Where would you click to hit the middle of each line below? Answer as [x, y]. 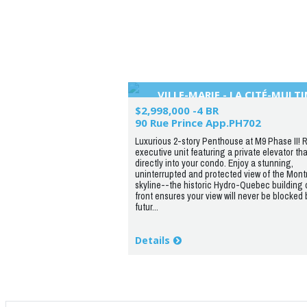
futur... [146, 207]
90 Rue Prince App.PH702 [198, 123]
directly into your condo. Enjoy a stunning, [214, 163]
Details [152, 240]
